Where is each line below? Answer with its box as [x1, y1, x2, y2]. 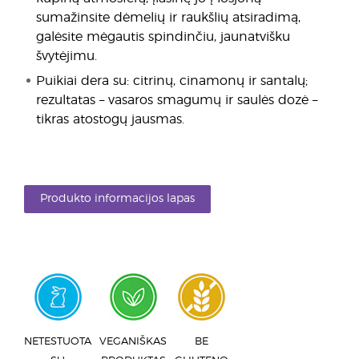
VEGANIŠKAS [99, 337, 167, 347]
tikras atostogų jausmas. [36, 113, 184, 126]
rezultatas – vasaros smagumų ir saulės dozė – [36, 94, 317, 107]
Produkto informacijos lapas [40, 193, 195, 204]
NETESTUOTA [24, 337, 91, 347]
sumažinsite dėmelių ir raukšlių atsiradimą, [36, 11, 301, 24]
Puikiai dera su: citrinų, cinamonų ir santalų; [36, 75, 308, 87]
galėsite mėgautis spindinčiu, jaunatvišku [36, 30, 290, 43]
